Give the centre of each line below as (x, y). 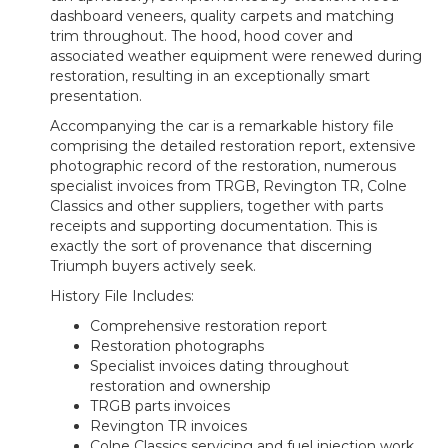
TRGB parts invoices (160, 406)
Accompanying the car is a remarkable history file (222, 126)
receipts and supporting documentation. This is (213, 226)
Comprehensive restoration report (208, 326)
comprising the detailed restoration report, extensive (233, 146)
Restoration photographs (177, 346)
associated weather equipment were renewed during (236, 56)
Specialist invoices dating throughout (219, 366)
